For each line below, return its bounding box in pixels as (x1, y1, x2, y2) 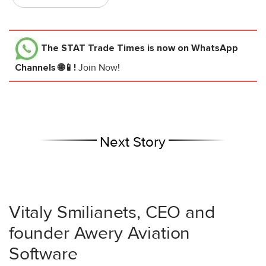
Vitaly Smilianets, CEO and (9, 201, 215, 224)
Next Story (100, 134, 166, 151)
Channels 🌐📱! (15, 62, 78, 74)
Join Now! (78, 62, 120, 74)
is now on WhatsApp (145, 42, 238, 55)
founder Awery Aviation (9, 222, 191, 245)
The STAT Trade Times (41, 42, 145, 55)
